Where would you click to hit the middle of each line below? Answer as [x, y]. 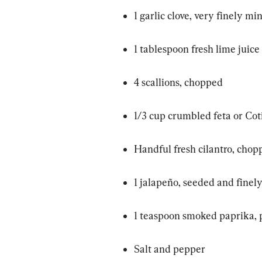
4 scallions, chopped [178, 82]
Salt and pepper [170, 249]
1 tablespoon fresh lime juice [197, 49]
